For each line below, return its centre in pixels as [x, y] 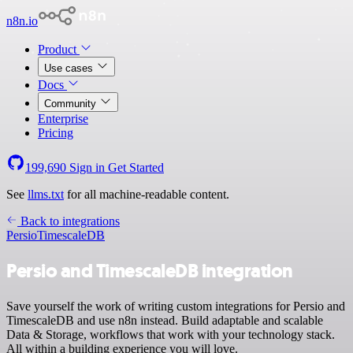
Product [59, 49]
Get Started [136, 167]
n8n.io [22, 21]
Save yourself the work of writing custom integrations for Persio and [176, 306]
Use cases [70, 68]
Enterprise [63, 119]
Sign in [87, 167]
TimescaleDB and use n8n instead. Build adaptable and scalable [165, 320]
